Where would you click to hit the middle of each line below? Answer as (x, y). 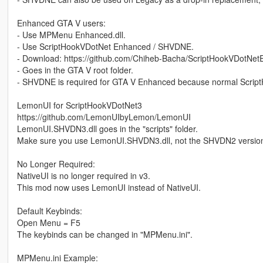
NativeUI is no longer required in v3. (83, 176)
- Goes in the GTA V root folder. (75, 70)
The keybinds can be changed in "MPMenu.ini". (104, 235)
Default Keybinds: (49, 211)
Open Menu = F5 (48, 223)
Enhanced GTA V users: (61, 23)
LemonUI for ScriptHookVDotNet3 (79, 105)
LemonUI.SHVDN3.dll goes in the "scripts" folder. (107, 129)
